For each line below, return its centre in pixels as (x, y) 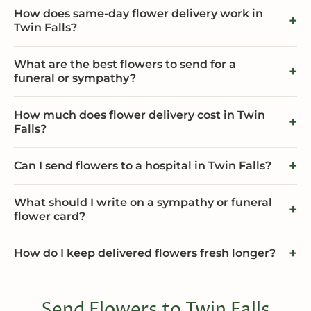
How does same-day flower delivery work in (138, 13)
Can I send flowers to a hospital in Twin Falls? (143, 165)
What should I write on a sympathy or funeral (143, 202)
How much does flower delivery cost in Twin (140, 115)
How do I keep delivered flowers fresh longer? (145, 253)
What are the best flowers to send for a (125, 64)
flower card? (50, 216)
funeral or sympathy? (75, 78)
